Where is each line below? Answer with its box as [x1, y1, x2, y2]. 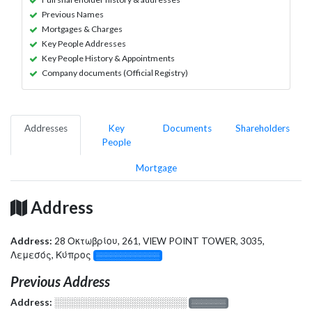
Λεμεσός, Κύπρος [10, 249, 93, 260]
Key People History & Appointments [42, 52, 175, 63]
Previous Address [10, 272, 110, 290]
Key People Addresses [42, 38, 126, 49]
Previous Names [42, 8, 104, 19]
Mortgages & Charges [42, 23, 123, 34]
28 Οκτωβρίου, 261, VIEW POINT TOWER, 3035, [54, 235, 265, 247]
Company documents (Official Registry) [42, 67, 188, 78]
